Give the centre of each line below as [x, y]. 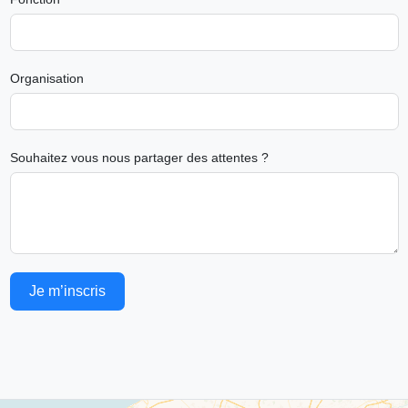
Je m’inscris [67, 291]
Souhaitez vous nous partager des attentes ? [139, 157]
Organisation [46, 78]
